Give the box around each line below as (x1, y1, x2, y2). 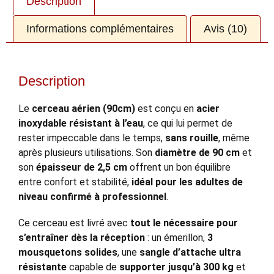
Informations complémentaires (26, 23, 174, 35)
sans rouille (165, 132, 218, 144)
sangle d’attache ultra (139, 246, 241, 259)
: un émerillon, (145, 232, 207, 244)
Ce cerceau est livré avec (18, 217, 130, 229)
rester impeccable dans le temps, (18, 132, 165, 144)
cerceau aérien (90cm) (32, 103, 135, 115)
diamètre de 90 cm (155, 147, 240, 159)
